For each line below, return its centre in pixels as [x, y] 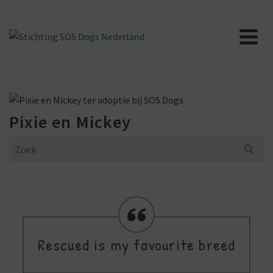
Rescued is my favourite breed [136, 245]
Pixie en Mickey [70, 122]
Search [23, 144]
